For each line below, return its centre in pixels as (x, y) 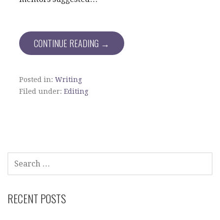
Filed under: (41, 91)
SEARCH (18, 158)
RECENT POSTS (37, 198)
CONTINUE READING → (72, 43)
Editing (76, 91)
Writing (69, 80)
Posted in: (37, 80)
